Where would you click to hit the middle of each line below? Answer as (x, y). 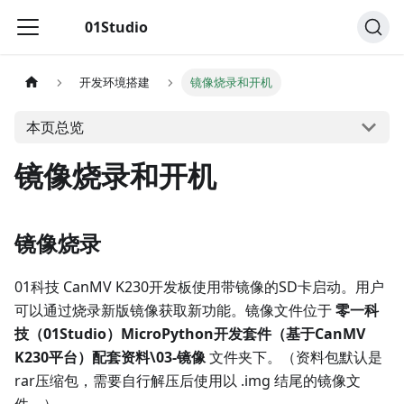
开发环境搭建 (115, 83)
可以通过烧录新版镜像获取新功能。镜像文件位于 (175, 310)
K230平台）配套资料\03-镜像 (110, 357)
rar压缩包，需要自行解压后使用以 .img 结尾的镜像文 (188, 381)
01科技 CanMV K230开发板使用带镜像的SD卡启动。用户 (199, 287)
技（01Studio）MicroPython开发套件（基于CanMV (190, 334)
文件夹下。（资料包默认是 (294, 357)
